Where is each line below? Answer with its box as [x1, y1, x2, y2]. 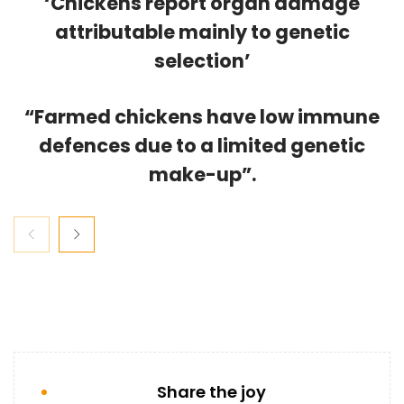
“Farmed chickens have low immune [24, 104, 380, 131]
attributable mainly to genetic [54, 19, 350, 46]
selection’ [153, 48, 251, 75]
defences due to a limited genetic [39, 133, 365, 160]
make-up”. [148, 161, 256, 188]
